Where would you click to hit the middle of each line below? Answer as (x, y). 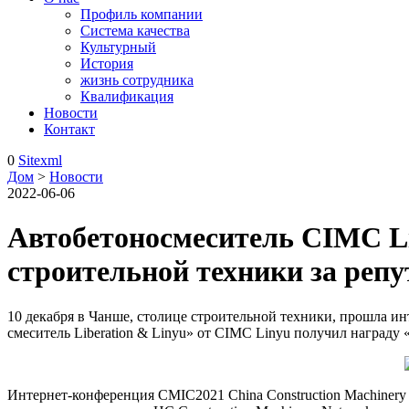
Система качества (135, 31)
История (107, 63)
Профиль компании (142, 14)
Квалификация (127, 96)
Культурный (118, 47)
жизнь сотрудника (137, 80)
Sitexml (40, 160)
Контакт (69, 129)
